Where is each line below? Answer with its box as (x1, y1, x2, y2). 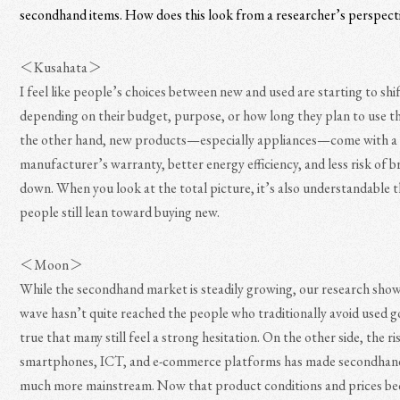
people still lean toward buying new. (20, 203, 221, 221)
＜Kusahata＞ (20, 58, 103, 77)
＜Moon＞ (20, 255, 84, 274)
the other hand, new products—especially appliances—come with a (20, 130, 398, 149)
